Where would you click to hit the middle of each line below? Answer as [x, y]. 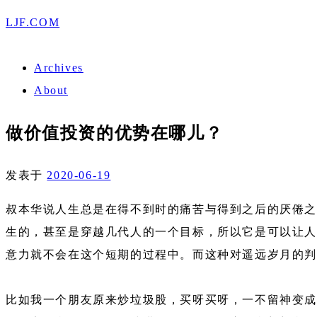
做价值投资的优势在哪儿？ [115, 133]
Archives [59, 68]
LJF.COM [33, 22]
